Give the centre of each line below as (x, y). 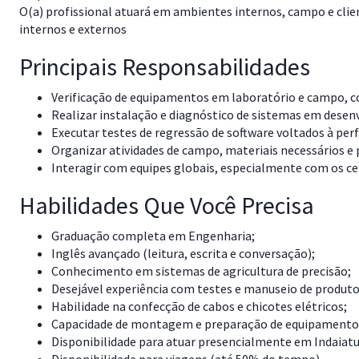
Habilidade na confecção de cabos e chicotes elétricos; (199, 306)
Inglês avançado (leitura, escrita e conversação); (183, 253)
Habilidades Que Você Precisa (167, 205)
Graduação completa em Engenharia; (153, 236)
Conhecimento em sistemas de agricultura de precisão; (201, 271)
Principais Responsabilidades (165, 67)
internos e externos (73, 29)
